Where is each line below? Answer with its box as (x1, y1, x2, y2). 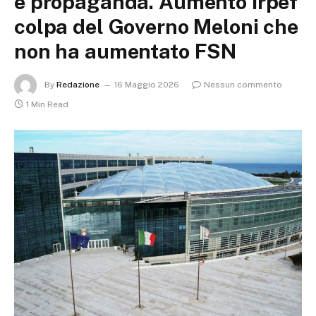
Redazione (56, 80, 99, 90)
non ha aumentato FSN (14, 39, 237, 63)
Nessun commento (204, 80, 282, 90)
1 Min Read (26, 99, 68, 109)
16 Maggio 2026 (114, 80, 179, 90)
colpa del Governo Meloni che (14, 14, 298, 39)
